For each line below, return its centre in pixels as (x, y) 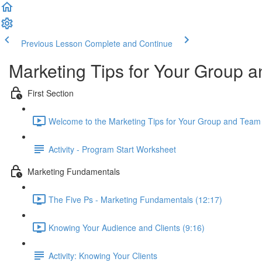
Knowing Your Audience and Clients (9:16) (127, 227)
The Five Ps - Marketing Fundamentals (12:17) (135, 199)
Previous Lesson (52, 43)
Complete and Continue (129, 43)
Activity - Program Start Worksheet (112, 149)
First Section (51, 93)
